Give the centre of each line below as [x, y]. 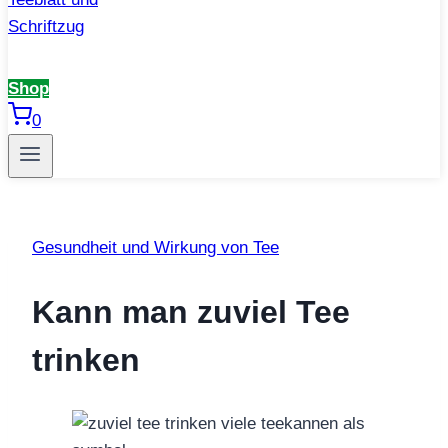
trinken [86, 359]
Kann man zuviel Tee [191, 311]
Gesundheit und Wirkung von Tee [155, 248]
